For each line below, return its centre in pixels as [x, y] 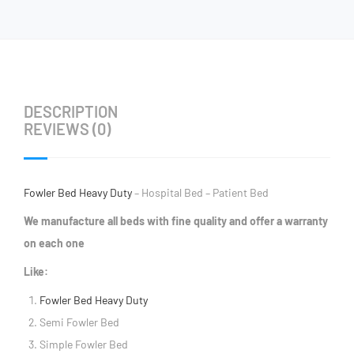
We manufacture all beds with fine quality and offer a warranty [176, 220]
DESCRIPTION [71, 111]
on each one [54, 243]
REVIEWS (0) [67, 128]
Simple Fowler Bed [84, 344]
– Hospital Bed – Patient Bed [200, 192]
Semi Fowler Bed [79, 322]
